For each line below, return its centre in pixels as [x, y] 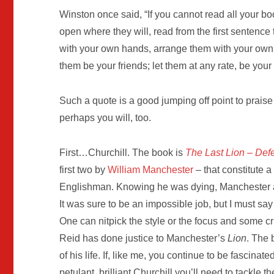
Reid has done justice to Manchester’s [143, 238]
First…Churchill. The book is [123, 152]
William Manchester [151, 169]
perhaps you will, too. [106, 118]
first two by [84, 169]
